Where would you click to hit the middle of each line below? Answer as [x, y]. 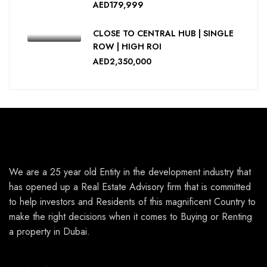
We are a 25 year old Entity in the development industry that [130, 172]
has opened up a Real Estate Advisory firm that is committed [130, 187]
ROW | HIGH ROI [127, 46]
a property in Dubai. [49, 232]
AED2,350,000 [122, 61]
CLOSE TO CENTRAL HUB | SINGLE [163, 33]
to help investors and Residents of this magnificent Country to [132, 202]
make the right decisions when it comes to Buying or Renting [131, 217]
